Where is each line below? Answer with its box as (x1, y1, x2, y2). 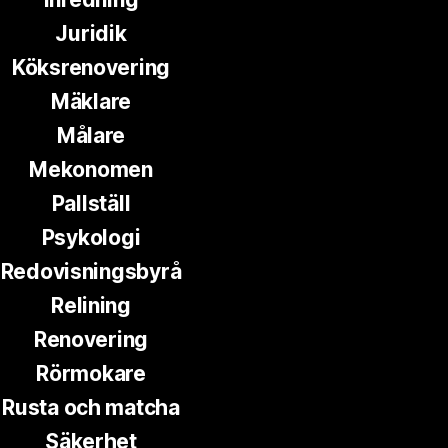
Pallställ (51, 190, 131, 216)
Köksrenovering (11, 54, 171, 80)
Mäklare (50, 88, 132, 114)
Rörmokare (36, 360, 146, 386)
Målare (56, 122, 126, 148)
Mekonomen (29, 156, 153, 182)
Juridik (55, 20, 127, 46)
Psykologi (41, 224, 141, 250)
